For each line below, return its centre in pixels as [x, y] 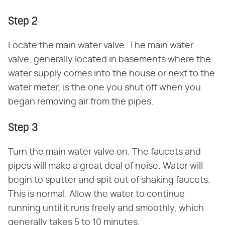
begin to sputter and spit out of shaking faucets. [109, 181]
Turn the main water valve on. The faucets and [104, 152]
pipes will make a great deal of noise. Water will [105, 166]
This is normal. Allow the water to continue [96, 195]
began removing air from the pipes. [81, 102]
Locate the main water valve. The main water [101, 46]
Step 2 [23, 22]
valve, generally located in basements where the [109, 60]
